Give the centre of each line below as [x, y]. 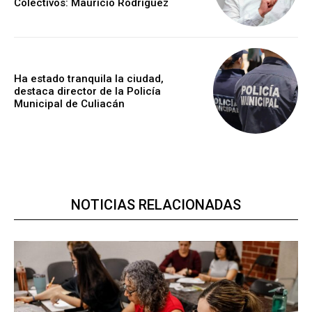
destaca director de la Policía [87, 91]
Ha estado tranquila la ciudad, [89, 78]
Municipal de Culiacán [69, 103]
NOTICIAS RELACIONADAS [156, 204]
